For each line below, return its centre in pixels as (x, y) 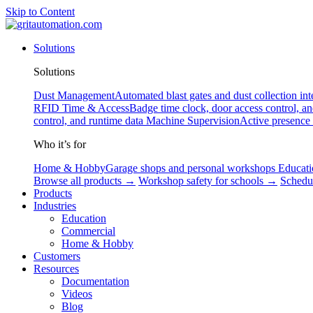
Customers (57, 256)
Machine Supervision (193, 121)
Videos (77, 294)
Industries (55, 206)
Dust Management (74, 95)
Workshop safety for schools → (208, 181)
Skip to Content (40, 12)
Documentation (95, 281)
